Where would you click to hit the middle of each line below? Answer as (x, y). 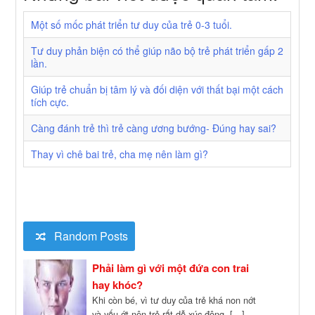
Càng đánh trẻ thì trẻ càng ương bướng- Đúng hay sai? (154, 128)
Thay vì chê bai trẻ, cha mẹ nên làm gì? (120, 154)
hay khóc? (118, 284)
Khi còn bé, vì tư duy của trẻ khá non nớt (174, 300)
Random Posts (90, 236)
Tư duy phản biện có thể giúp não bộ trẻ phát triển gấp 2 (157, 51)
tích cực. (50, 102)
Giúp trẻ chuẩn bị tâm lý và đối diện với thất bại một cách (157, 90)
